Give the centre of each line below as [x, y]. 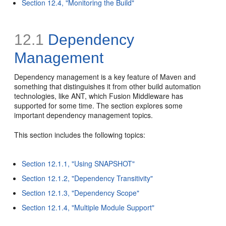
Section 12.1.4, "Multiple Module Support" [88, 207]
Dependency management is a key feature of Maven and [105, 77]
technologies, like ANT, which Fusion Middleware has [99, 96]
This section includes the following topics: [80, 135]
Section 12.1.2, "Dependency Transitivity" [88, 178]
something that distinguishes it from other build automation [108, 86]
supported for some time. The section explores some [99, 105]
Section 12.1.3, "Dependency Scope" [81, 193]
